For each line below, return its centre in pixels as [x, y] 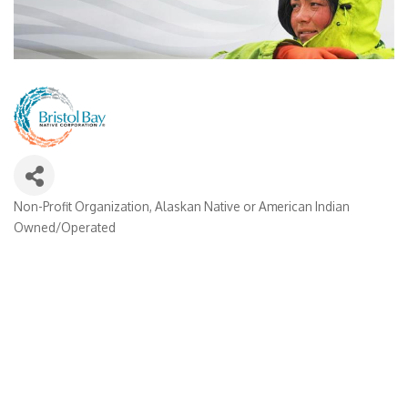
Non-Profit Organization [82, 206]
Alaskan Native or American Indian [252, 206]
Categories [56, 219]
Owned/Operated [65, 227]
